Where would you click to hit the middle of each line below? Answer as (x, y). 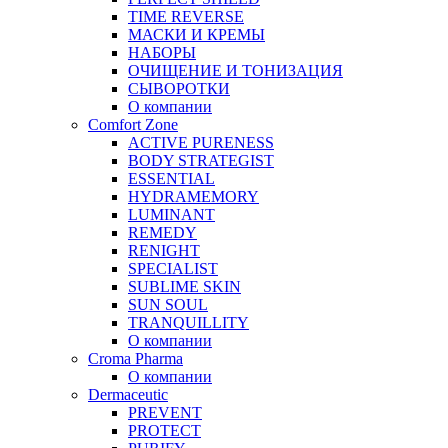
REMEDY (162, 232)
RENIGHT (164, 250)
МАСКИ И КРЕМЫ (196, 34)
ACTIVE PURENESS (201, 142)
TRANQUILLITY (188, 322)
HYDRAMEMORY (193, 196)
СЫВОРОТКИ (179, 88)
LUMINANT (171, 214)
